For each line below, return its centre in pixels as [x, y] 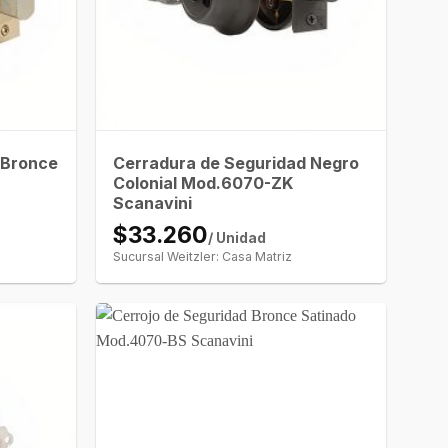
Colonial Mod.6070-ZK [203, 183]
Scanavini [153, 203]
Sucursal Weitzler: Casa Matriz [203, 257]
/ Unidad [237, 238]
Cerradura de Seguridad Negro [236, 163]
